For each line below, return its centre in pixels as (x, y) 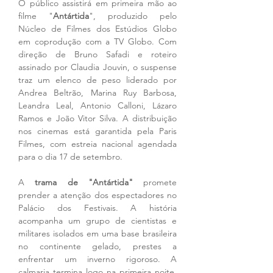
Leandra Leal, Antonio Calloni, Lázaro (97, 106)
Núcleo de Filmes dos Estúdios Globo (97, 29)
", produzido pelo (133, 16)
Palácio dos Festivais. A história (97, 208)
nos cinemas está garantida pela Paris (97, 131)
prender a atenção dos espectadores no (97, 195)
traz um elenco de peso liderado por (97, 80)
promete (160, 183)
